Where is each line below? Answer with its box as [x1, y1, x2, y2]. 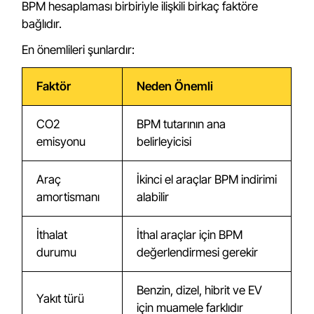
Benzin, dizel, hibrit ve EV [137, 283, 263, 297]
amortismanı [36, 190, 100, 204]
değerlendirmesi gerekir [137, 245, 259, 259]
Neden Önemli [137, 79, 214, 93]
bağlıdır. [22, 17, 62, 31]
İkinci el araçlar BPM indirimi [137, 172, 278, 186]
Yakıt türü [36, 292, 85, 306]
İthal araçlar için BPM [137, 228, 243, 242]
